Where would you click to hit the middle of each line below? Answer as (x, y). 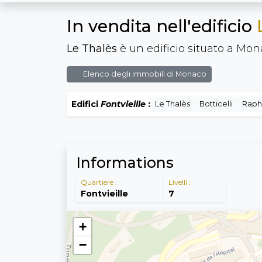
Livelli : (179, 182)
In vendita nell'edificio (162, 26)
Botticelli (216, 104)
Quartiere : (99, 182)
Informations (125, 163)
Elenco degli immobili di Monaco (144, 74)
